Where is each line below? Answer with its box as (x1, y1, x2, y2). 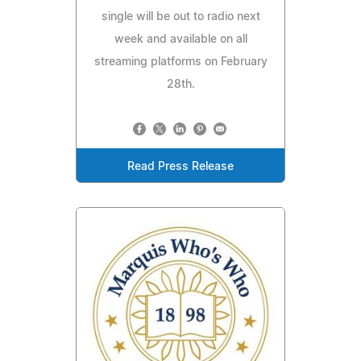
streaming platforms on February (93, 56, 268, 68)
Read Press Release (127, 161, 234, 173)
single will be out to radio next (101, 11, 260, 23)
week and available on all (114, 34, 247, 46)
